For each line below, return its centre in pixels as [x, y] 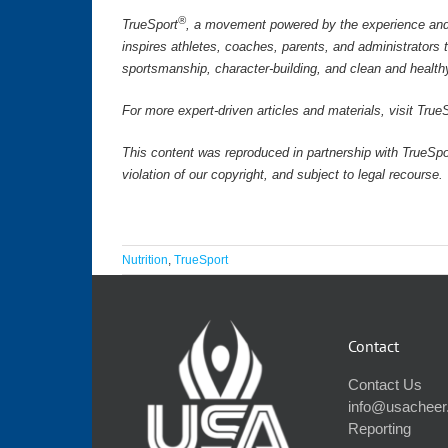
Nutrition [145, 260]
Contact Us [385, 385]
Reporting [379, 429]
